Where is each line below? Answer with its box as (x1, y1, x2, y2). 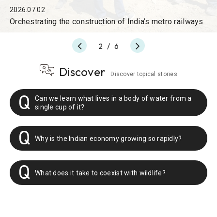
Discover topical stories (110, 71, 177, 78)
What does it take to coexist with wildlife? (35, 169, 166, 177)
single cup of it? (35, 103, 85, 111)
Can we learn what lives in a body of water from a (35, 94, 192, 103)
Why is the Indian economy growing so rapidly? (35, 134, 182, 142)
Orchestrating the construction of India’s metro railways (10, 17, 203, 27)
